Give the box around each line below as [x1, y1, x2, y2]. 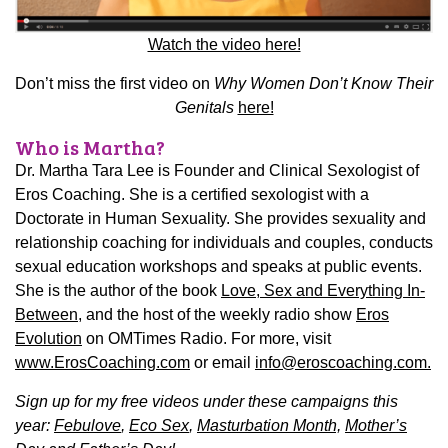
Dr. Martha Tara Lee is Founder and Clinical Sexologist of [15, 162, 419, 180]
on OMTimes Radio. [82, 330, 227, 348]
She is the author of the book [15, 282, 221, 300]
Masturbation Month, [197, 417, 341, 435]
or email [190, 354, 255, 372]
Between [15, 306, 78, 324]
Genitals [174, 99, 234, 117]
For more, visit [227, 330, 331, 348]
